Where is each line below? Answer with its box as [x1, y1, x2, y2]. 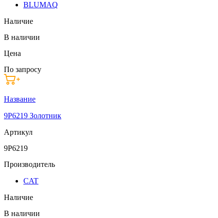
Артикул [4, 127, 33, 136]
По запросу [4, 65, 41, 73]
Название [4, 94, 36, 103]
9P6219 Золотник [4, 111, 61, 120]
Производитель [4, 160, 55, 168]
